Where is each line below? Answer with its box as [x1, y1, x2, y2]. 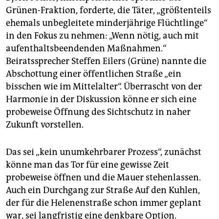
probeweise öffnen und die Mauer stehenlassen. [6, 172, 201, 183]
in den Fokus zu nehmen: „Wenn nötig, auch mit [6, 30, 199, 41]
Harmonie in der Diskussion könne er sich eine [6, 94, 197, 105]
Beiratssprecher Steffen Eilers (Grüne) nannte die [6, 56, 206, 66]
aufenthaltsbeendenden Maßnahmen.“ [6, 43, 167, 54]
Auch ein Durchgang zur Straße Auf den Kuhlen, [6, 185, 200, 196]
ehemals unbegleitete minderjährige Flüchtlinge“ [6, 18, 208, 28]
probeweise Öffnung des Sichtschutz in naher [6, 107, 191, 117]
